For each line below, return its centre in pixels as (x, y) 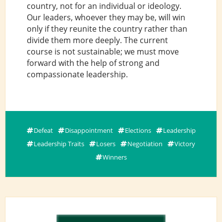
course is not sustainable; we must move (103, 51)
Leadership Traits (59, 143)
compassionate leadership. (77, 74)
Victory (185, 143)
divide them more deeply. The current (97, 40)
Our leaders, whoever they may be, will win (106, 17)
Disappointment (89, 130)
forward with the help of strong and (93, 63)
